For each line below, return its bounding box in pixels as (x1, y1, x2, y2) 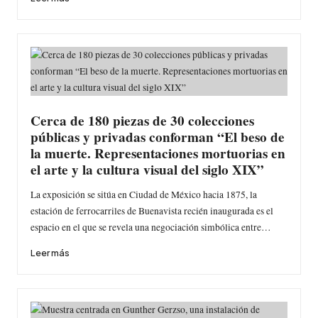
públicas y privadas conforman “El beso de (30, 126, 285, 147)
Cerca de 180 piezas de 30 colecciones (30, 110, 254, 131)
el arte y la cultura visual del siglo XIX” (30, 159, 264, 180)
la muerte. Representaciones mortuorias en (30, 143, 285, 163)
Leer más (30, 247, 70, 259)
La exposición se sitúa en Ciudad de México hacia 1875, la (30, 188, 257, 202)
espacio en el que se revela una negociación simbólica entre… (30, 221, 271, 234)
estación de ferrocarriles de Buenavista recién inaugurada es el (30, 204, 273, 218)
